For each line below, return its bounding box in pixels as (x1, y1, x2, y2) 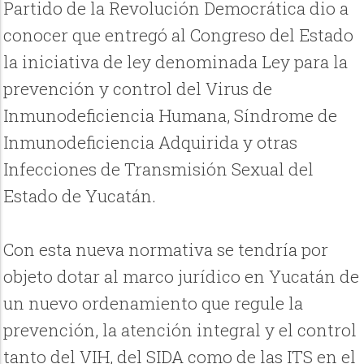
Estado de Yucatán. (3, 184, 157, 208)
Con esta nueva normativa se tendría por (3, 238, 329, 262)
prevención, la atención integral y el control (3, 318, 357, 342)
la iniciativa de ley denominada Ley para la (3, 50, 349, 74)
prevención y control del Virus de (3, 77, 273, 101)
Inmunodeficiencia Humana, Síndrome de (3, 104, 338, 128)
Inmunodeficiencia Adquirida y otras (3, 131, 298, 154)
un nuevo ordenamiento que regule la (3, 292, 304, 315)
